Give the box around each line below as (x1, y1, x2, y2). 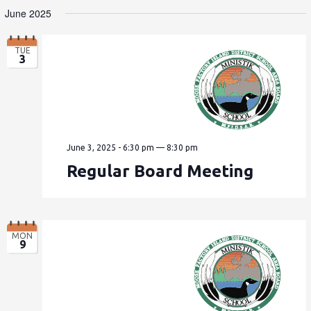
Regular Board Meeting (67, 161, 254, 180)
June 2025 (5, 6, 52, 21)
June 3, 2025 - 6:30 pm (67, 142, 155, 152)
